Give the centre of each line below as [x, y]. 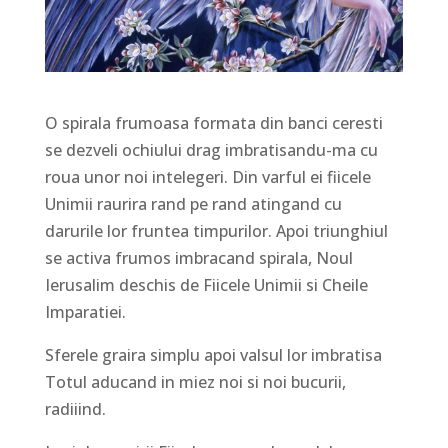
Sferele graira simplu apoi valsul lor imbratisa [213, 355]
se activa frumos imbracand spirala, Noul [198, 258]
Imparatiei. [85, 312]
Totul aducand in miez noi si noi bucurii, [195, 382]
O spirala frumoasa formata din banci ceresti [213, 123]
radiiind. [75, 409]
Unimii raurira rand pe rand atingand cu [193, 204]
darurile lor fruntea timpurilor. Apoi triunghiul [216, 231]
